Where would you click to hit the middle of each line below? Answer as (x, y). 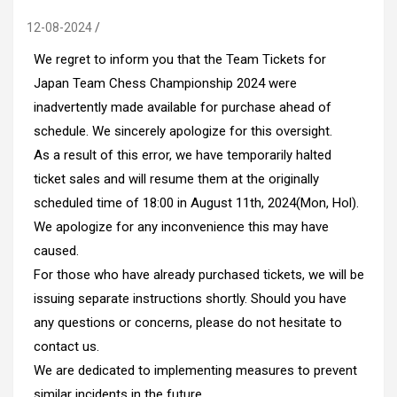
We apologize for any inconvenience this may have (181, 227)
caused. (56, 251)
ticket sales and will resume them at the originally (176, 179)
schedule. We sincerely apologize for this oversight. (183, 132)
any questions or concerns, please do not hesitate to (187, 323)
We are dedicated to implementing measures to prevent (195, 371)
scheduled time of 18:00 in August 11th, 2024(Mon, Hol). (196, 203)
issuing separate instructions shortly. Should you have (190, 299)
